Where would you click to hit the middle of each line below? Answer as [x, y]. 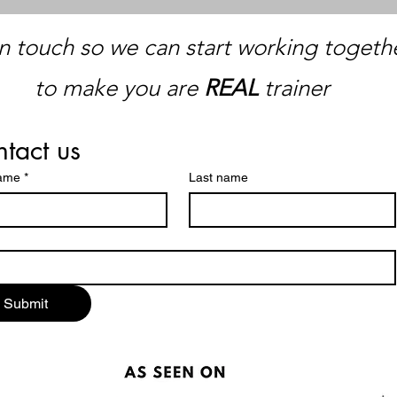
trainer [297, 88]
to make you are [116, 88]
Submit [26, 304]
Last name [218, 177]
